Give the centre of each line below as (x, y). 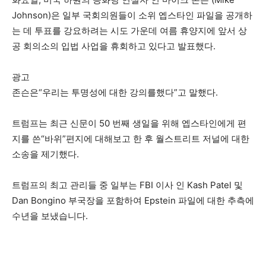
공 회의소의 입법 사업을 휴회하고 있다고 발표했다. (114, 46)
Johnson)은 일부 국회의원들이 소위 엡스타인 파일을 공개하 (132, 15)
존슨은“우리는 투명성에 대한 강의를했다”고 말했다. (115, 92)
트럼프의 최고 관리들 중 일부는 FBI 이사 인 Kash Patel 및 (127, 185)
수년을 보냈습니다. (50, 216)
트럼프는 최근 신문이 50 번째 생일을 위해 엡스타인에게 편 (129, 123)
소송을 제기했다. (45, 154)
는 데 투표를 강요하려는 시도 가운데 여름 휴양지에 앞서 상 (129, 31)
